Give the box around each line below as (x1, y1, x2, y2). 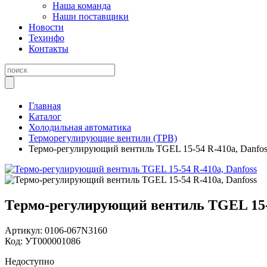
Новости (29, 22, 64, 32)
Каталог (29, 111, 61, 122)
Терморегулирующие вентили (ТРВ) (29, 133, 177, 143)
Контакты (29, 44, 69, 54)
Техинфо (29, 33, 64, 43)
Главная (29, 101, 61, 111)
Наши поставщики (52, 11, 129, 21)
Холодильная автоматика (29, 122, 131, 132)
